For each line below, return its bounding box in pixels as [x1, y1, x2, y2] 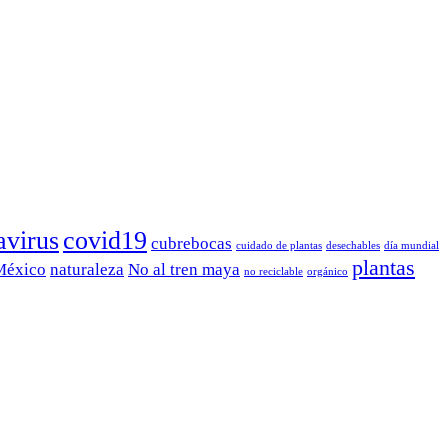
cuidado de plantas [236, 239, 322, 251]
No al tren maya [128, 259, 240, 279]
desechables [326, 239, 380, 251]
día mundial [384, 239, 439, 251]
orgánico [307, 265, 348, 277]
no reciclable [244, 265, 303, 277]
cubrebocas [151, 233, 232, 253]
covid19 [63, 225, 147, 255]
